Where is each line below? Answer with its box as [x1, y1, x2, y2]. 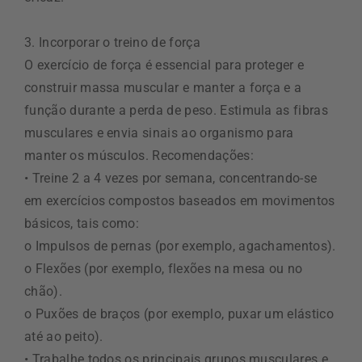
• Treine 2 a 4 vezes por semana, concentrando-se [24, 170, 318, 186]
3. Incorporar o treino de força [24, 34, 200, 50]
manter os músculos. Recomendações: [24, 147, 254, 163]
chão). [24, 283, 62, 299]
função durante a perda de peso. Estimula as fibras [24, 102, 329, 118]
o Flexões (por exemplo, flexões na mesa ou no [24, 260, 303, 276]
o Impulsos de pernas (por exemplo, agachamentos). [24, 238, 336, 254]
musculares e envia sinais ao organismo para [24, 124, 294, 141]
